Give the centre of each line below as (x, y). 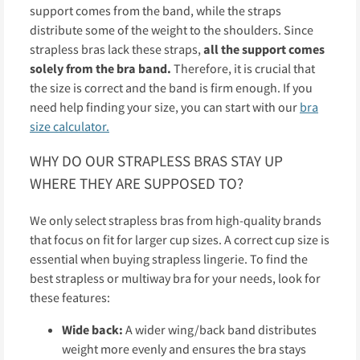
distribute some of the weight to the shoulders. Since (172, 29)
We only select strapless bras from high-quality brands (176, 221)
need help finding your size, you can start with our (165, 106)
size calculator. (70, 126)
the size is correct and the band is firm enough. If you (171, 87)
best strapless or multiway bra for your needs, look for (175, 278)
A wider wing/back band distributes (220, 330)
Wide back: (92, 330)
